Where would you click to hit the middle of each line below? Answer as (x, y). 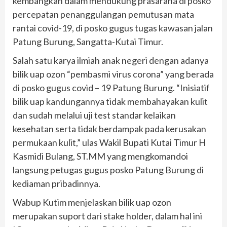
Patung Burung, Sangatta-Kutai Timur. (88, 41)
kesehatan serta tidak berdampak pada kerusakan (109, 128)
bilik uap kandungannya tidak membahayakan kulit (110, 101)
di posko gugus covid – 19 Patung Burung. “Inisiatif (111, 87)
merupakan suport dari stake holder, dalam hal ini (107, 216)
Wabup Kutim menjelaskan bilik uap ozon (92, 202)
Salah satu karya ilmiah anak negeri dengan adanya (111, 60)
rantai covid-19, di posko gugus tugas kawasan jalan (113, 28)
